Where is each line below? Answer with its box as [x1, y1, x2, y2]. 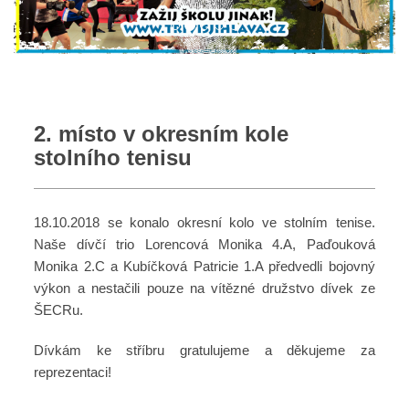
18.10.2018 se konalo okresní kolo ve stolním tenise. [34, 215, 375, 231]
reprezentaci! [34, 364, 112, 381]
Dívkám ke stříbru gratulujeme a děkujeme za [34, 342, 375, 359]
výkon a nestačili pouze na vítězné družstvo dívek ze [34, 280, 375, 297]
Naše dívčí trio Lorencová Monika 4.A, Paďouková [34, 236, 375, 253]
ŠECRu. [34, 302, 84, 319]
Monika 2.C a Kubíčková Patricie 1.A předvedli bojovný [34, 258, 375, 275]
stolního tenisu [34, 145, 193, 171]
